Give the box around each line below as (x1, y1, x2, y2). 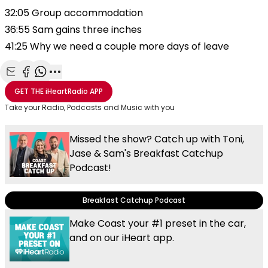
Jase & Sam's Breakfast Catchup (69, 147, 223, 161)
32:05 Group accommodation (5, 6, 143, 20)
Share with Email (11, 78, 86, 92)
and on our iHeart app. (69, 231, 174, 245)
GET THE (14, 86, 44, 97)
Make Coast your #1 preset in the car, (69, 217, 246, 231)
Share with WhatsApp (40, 78, 137, 92)
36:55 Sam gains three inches (5, 23, 142, 37)
